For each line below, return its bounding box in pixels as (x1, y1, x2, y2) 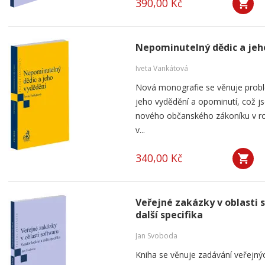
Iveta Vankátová (135, 63, 188, 73)
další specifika (135, 208, 203, 221)
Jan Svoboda (135, 231, 177, 241)
